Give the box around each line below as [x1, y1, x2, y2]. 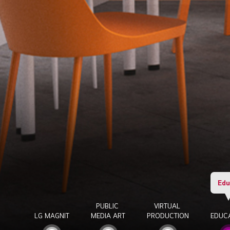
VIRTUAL [154, 202, 182, 210]
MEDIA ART [91, 212, 126, 220]
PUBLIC [95, 202, 121, 210]
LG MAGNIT [34, 212, 70, 220]
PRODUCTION [147, 212, 189, 220]
